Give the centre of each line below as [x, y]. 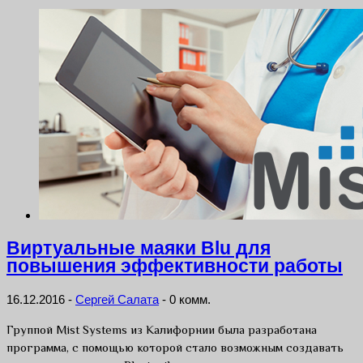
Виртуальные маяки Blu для [139, 249]
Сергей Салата [117, 299]
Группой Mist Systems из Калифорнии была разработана [162, 329]
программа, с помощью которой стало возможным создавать [175, 347]
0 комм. [190, 299]
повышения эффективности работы [175, 267]
